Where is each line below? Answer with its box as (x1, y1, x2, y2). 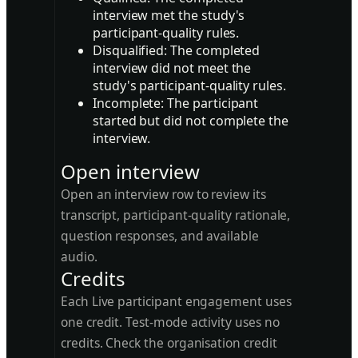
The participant (164, 94, 259, 112)
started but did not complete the (93, 112, 288, 129)
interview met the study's (93, 6, 245, 24)
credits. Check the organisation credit (61, 334, 277, 352)
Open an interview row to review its (61, 185, 266, 203)
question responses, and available (61, 227, 259, 245)
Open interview (61, 158, 200, 185)
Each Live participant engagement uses (61, 292, 292, 310)
